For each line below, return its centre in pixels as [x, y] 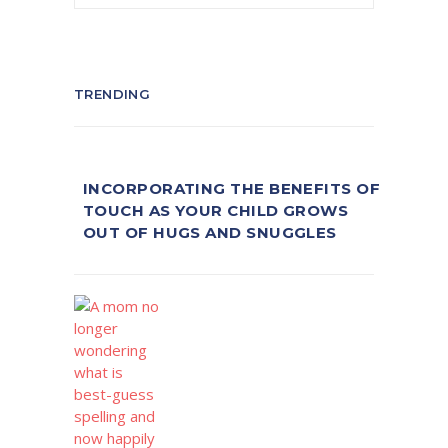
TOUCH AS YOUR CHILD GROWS [216, 210]
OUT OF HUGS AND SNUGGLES [210, 232]
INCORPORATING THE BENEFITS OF [232, 188]
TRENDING [112, 94]
